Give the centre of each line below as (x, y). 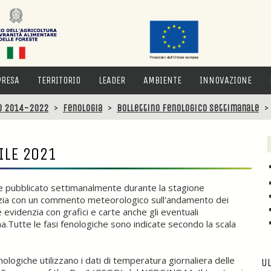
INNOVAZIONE (226, 80)
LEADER (112, 80)
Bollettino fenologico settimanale (188, 108)
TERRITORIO (59, 80)
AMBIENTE (162, 80)
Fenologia (83, 108)
